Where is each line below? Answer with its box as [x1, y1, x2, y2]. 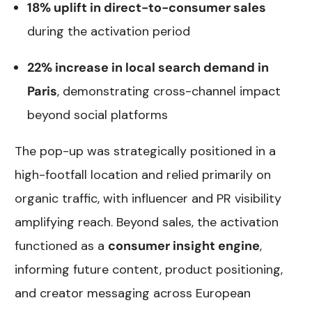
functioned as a [15, 237, 109, 254]
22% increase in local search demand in [27, 58, 270, 76]
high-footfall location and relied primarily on [15, 166, 272, 183]
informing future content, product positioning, [15, 260, 283, 278]
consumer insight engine [108, 237, 260, 254]
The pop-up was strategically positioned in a [15, 142, 276, 159]
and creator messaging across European [15, 284, 251, 302]
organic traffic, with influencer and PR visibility [15, 189, 282, 207]
